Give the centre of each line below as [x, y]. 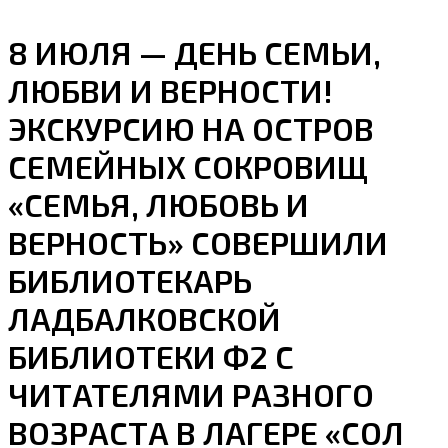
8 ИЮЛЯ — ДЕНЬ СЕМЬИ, [194, 52]
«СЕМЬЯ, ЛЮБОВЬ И [158, 204]
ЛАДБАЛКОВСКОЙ [144, 318]
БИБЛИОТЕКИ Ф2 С [151, 356]
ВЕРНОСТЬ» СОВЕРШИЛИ [198, 242]
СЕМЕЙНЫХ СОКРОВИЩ [188, 166]
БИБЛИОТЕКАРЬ [130, 280]
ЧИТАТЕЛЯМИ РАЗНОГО [191, 394]
